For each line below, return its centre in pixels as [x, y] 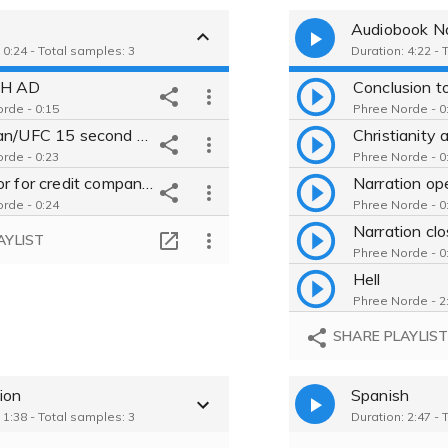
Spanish [380, 394]
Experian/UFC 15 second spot [142, 134]
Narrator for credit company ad [148, 182]
